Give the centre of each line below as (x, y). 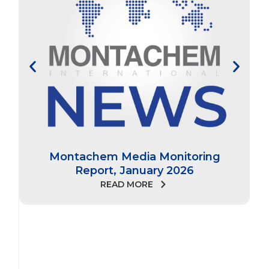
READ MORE (127, 184)
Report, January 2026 (134, 170)
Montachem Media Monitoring (134, 156)
